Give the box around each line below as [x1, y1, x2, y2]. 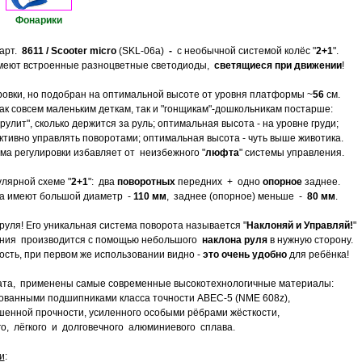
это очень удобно [202, 249, 287, 260]
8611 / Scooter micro [21, 45, 119, 57]
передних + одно [175, 176, 263, 187]
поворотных [116, 176, 175, 187]
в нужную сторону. [267, 234, 353, 246]
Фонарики [15, 15, 62, 26]
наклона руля [201, 234, 267, 246]
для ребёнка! [286, 249, 349, 260]
